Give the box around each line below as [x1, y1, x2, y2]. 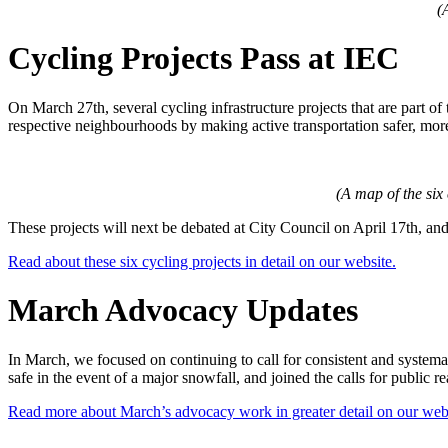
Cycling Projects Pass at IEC [8, 40, 399, 77]
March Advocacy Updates [8, 292, 358, 329]
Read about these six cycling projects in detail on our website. [8, 252, 396, 270]
